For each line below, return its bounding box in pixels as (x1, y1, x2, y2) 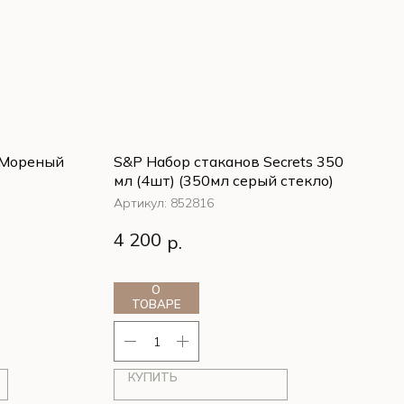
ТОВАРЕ (132, 297, 181, 311)
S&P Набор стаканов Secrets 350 (114, 152, 344, 170)
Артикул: (114, 195, 170, 211)
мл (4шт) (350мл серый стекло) (114, 171, 334, 189)
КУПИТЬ (128, 370, 178, 384)
